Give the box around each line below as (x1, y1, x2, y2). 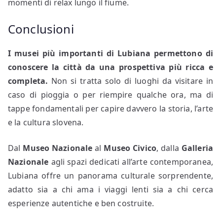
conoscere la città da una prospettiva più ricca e (8, 61, 213, 73)
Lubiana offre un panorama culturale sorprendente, (8, 170, 213, 181)
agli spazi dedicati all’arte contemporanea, (48, 156, 213, 167)
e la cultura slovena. (8, 116, 84, 128)
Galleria (181, 142, 214, 153)
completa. (8, 75, 48, 86)
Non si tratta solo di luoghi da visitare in (48, 75, 213, 86)
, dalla (156, 142, 182, 153)
